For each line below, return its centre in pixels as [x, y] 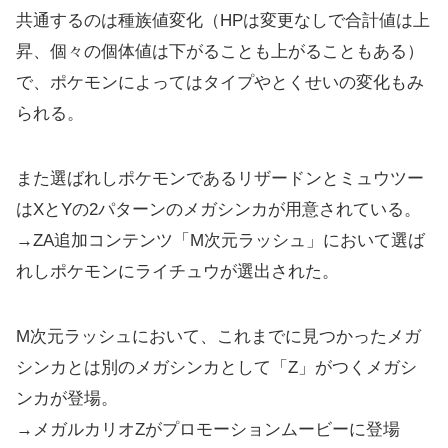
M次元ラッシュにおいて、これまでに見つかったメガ [218, 337]
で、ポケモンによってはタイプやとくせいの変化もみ [220, 83]
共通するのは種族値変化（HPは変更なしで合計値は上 [223, 21]
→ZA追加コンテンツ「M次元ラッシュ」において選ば [220, 241]
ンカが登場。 [67, 399]
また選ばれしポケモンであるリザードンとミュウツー [220, 179]
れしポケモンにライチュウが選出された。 [177, 272]
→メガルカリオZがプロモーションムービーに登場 [208, 430]
